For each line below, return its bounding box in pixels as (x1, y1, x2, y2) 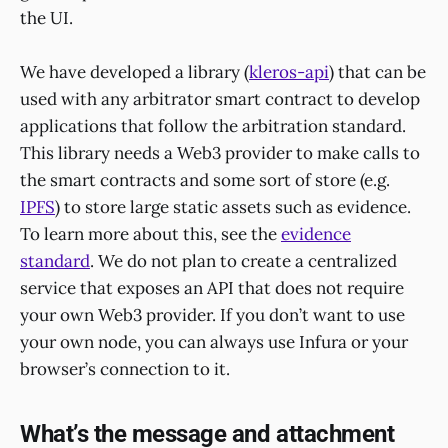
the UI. (20, 6, 73, 29)
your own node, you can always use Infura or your (20, 331, 408, 354)
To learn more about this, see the (20, 223, 281, 246)
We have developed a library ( (20, 61, 249, 84)
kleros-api (249, 61, 329, 84)
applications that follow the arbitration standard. (20, 115, 406, 138)
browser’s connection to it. (20, 358, 230, 381)
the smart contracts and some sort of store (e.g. (20, 169, 390, 192)
